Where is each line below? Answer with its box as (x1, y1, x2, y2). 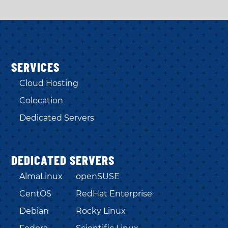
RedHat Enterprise (76, 189, 153, 199)
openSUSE (76, 172, 120, 182)
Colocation (19, 96, 64, 106)
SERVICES (11, 59, 60, 75)
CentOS (19, 189, 52, 199)
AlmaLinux (19, 172, 63, 182)
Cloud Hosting (19, 78, 79, 89)
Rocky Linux (76, 206, 126, 216)
